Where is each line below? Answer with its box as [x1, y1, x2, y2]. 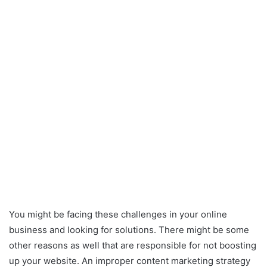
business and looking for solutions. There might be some [9, 223, 249, 235]
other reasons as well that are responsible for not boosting [9, 239, 256, 251]
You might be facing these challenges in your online [9, 208, 227, 220]
